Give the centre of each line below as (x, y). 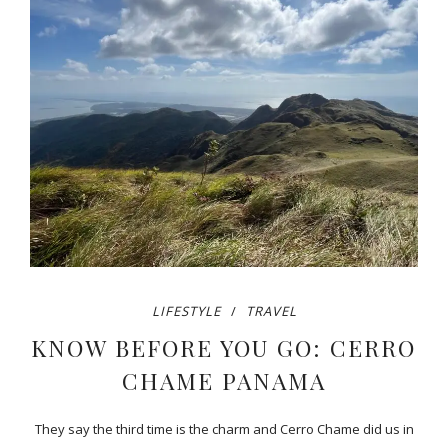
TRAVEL (271, 310)
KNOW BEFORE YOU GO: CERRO (223, 347)
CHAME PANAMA (223, 380)
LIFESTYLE (186, 310)
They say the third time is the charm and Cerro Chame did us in (224, 428)
